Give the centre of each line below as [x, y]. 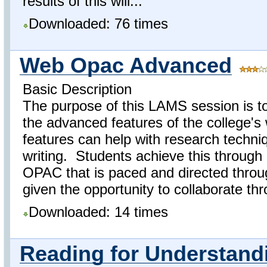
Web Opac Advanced [126, 65]
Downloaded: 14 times [98, 212]
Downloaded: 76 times [98, 24]
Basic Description [77, 89]
